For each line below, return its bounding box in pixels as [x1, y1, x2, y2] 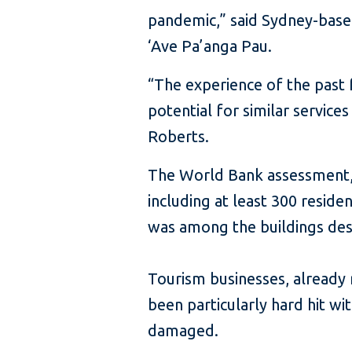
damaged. [148, 321, 218, 339]
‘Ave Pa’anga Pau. [148, 37, 272, 55]
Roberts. [148, 127, 209, 145]
